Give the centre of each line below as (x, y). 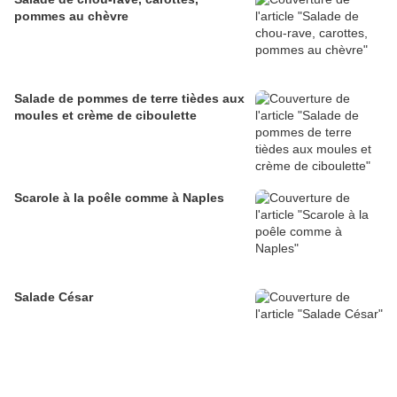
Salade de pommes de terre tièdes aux (129, 99)
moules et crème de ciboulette (105, 116)
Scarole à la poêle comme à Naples (119, 198)
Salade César (54, 297)
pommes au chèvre (71, 16)
